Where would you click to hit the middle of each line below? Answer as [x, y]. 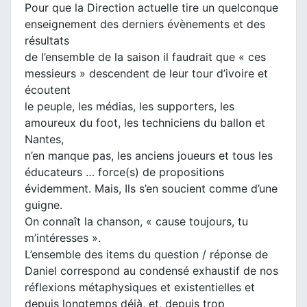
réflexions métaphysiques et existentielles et [140, 287]
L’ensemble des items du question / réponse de [146, 254]
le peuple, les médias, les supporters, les [130, 106]
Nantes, [44, 139]
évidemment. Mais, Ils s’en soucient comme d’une [151, 188]
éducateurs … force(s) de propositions [124, 172]
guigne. [44, 205]
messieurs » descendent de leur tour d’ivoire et [146, 73]
